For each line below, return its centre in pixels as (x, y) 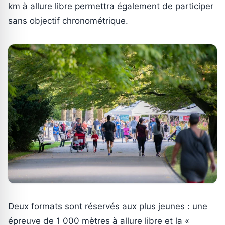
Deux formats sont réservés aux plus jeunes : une (108, 207)
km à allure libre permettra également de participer (111, 6)
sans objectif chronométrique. (68, 21)
